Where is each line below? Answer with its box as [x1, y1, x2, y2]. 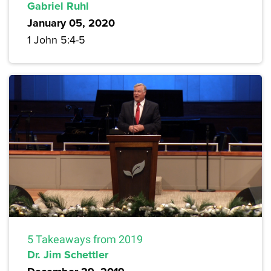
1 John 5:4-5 [27, 32, 85, 47]
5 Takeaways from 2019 [27, 233, 143, 246]
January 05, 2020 [27, 15, 115, 31]
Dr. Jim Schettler [27, 247, 108, 263]
